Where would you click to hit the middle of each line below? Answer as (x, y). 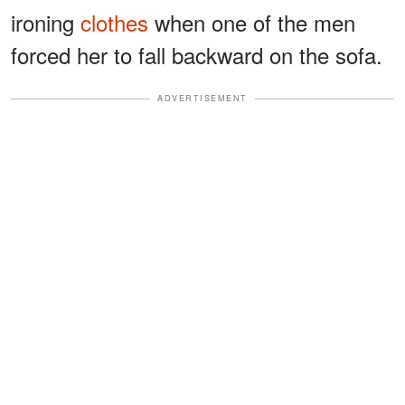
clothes (114, 23)
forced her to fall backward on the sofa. (197, 55)
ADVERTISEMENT (202, 99)
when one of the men (252, 23)
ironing (46, 23)
